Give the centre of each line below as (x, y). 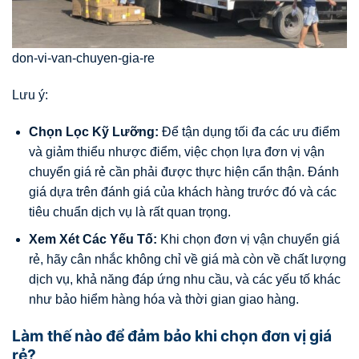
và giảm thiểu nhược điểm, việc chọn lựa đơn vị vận (176, 151)
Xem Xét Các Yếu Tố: (93, 240)
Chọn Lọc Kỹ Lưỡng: (93, 131)
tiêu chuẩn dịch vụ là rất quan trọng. (129, 212)
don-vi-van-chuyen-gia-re (83, 58)
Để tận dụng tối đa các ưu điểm (249, 131)
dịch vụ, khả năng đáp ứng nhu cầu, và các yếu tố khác (184, 280)
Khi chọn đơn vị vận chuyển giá (248, 240)
